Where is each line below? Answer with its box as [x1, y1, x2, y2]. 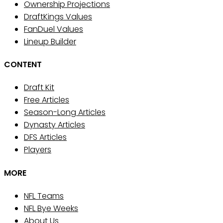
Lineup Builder [24, 35, 76, 47]
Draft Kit [24, 82, 54, 94]
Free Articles [24, 94, 69, 106]
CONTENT [4, 59, 42, 71]
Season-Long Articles [24, 107, 106, 118]
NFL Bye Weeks [24, 202, 78, 214]
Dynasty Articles [24, 119, 85, 131]
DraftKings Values [24, 10, 92, 22]
